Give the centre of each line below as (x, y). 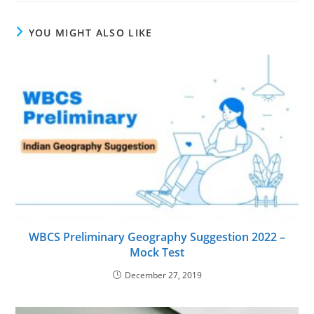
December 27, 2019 (163, 275)
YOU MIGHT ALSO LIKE (90, 32)
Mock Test (157, 253)
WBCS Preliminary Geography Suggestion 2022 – (157, 237)
